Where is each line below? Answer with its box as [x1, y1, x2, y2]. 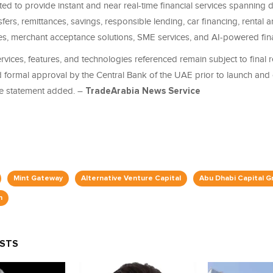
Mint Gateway [13, 175, 63, 183]
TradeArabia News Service [85, 87, 200, 96]
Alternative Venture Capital [81, 175, 181, 183]
